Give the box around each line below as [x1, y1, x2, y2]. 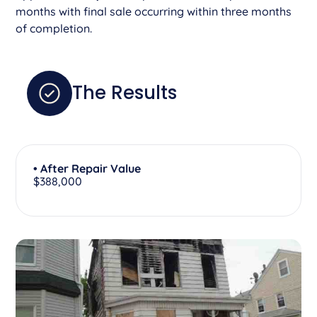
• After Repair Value [33, 161, 142, 175]
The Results [72, 80, 178, 106]
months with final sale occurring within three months [16, 4, 292, 18]
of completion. [16, 21, 93, 35]
